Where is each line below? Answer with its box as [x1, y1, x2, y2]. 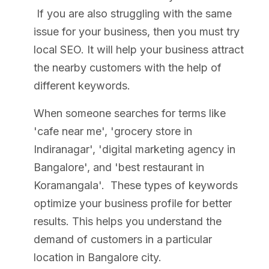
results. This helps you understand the [34, 214, 222, 228]
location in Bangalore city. [34, 250, 162, 264]
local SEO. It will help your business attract [34, 43, 244, 56]
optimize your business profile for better [34, 196, 232, 210]
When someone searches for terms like [34, 106, 226, 119]
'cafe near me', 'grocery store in [34, 124, 192, 138]
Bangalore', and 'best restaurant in [34, 160, 204, 174]
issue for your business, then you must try [34, 25, 240, 38]
